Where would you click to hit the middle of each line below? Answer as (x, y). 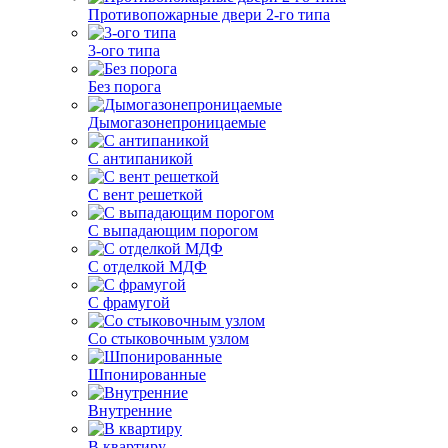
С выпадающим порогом (173, 230)
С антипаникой (140, 158)
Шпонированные (147, 374)
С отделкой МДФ (147, 266)
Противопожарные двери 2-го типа (209, 14)
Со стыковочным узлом (168, 338)
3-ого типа (124, 50)
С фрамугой (129, 302)
